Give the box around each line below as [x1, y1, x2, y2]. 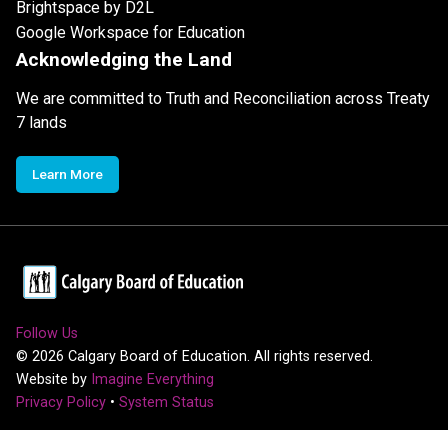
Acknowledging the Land [16, 48, 232, 72]
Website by [16, 371, 91, 389]
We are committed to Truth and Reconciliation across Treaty [16, 89, 430, 109]
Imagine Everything [91, 371, 214, 389]
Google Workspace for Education [16, 23, 245, 43]
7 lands [16, 113, 67, 133]
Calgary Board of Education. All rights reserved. [64, 348, 373, 366]
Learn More [32, 166, 103, 183]
